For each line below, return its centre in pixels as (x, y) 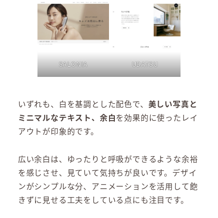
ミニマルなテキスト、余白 (67, 117)
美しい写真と (173, 103)
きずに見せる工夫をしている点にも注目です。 (103, 199)
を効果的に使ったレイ (157, 117)
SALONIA (73, 64)
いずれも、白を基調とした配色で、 (83, 103)
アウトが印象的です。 (58, 131)
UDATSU (145, 64)
